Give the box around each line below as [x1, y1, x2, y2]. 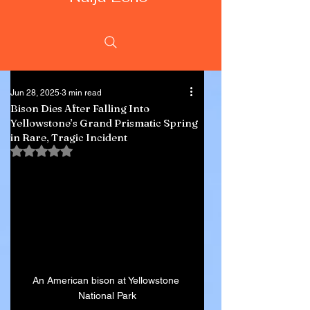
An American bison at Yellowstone [33, 275, 182, 286]
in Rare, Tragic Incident [10, 131, 127, 144]
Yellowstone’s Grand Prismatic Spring [10, 116, 198, 129]
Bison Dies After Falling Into [10, 102, 149, 115]
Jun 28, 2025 [10, 88, 60, 98]
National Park [78, 290, 136, 302]
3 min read [62, 88, 102, 98]
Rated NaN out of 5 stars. [41, 145, 152, 156]
